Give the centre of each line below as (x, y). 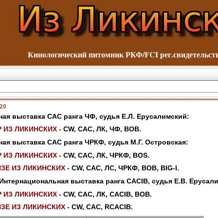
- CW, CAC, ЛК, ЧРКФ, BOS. (103, 155)
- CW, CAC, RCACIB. (99, 207)
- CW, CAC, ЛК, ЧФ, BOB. (99, 129)
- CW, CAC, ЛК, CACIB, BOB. (104, 194)
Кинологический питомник (77, 54)
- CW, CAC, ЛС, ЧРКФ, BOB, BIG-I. (122, 168)
